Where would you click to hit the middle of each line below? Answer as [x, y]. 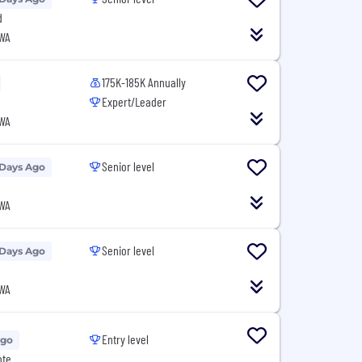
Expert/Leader [135, 101]
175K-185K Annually [144, 82]
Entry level [126, 339]
